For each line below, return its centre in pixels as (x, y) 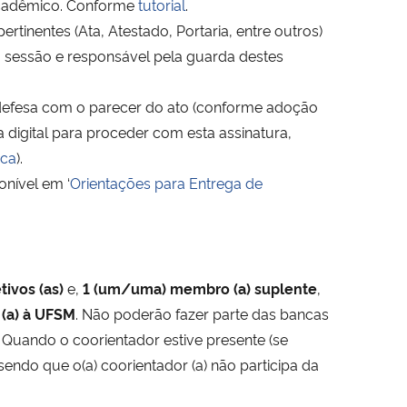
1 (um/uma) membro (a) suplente (200, 288)
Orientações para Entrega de (166, 182)
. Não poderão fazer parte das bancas (202, 313)
